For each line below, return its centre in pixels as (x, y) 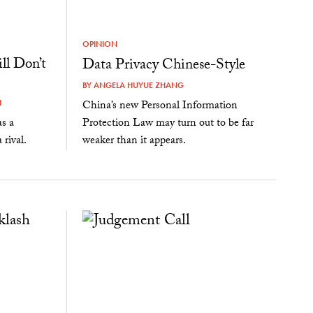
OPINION (100, 44)
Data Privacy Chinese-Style (163, 67)
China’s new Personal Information (160, 107)
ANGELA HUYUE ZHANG (138, 86)
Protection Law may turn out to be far (168, 124)
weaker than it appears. (134, 142)
